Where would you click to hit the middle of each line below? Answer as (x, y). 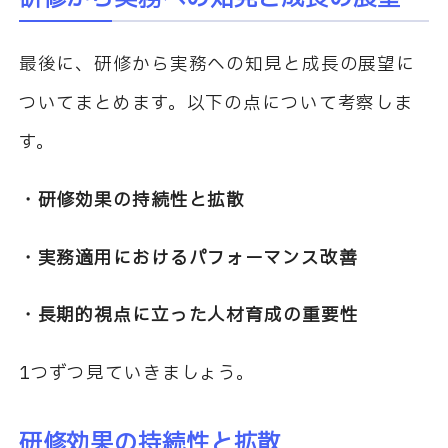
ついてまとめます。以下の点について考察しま (216, 104)
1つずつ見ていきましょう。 (137, 374)
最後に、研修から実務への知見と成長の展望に (217, 65)
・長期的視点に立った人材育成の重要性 (188, 316)
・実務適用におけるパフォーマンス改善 (188, 258)
